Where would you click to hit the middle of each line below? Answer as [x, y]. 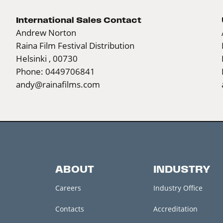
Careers [68, 188]
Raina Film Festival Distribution [75, 45]
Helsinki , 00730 [47, 58]
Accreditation [175, 209]
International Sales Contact [79, 20]
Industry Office [178, 188]
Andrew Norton [46, 32]
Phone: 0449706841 [56, 71]
